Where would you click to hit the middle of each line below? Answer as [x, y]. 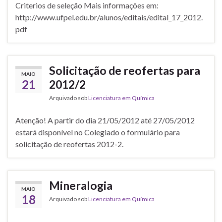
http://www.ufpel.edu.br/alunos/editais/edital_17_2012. [109, 17]
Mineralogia [81, 186]
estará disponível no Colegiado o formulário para [98, 132]
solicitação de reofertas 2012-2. [69, 144]
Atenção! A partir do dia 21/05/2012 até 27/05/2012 [105, 120]
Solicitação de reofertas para [125, 71]
